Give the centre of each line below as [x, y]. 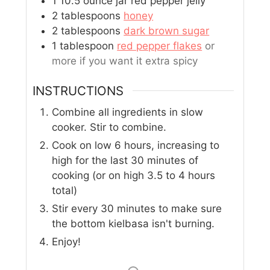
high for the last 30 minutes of [125, 161]
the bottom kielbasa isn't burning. [133, 224]
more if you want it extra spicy [125, 61]
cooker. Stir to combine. [109, 127]
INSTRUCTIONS [78, 90]
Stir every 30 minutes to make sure [137, 209]
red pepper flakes [160, 46]
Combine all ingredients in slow [128, 112]
